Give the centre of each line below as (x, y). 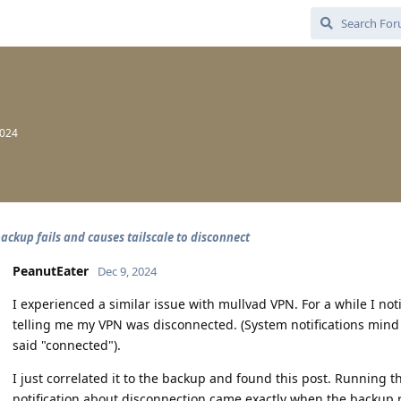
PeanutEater (51, 271)
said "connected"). (67, 345)
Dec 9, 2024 (127, 271)
